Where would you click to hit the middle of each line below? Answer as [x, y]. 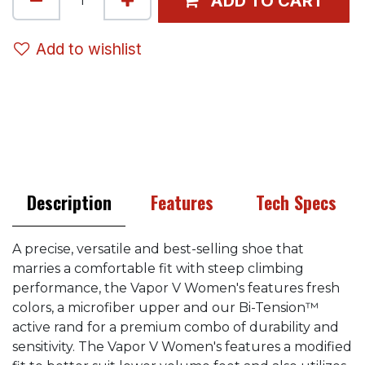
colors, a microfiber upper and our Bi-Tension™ [165, 308]
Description [69, 202]
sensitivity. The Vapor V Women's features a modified [182, 347]
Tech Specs [296, 202]
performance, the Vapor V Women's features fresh [176, 288]
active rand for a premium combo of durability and [176, 328]
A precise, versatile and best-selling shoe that [158, 249]
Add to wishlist [89, 48]
